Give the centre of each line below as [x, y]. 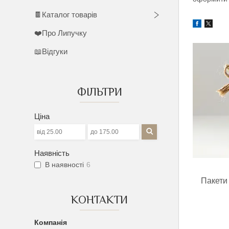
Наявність [52, 153]
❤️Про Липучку [61, 33]
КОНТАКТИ [100, 200]
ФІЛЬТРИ [99, 92]
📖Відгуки [51, 51]
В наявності [65, 165]
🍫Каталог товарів [66, 15]
